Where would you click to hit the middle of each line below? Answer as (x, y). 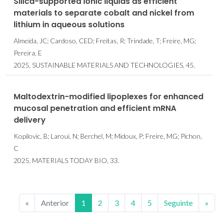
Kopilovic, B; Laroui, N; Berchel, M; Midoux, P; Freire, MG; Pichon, (108, 136)
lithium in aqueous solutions (69, 25)
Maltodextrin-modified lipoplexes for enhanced (109, 97)
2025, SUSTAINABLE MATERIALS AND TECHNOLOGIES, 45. (104, 65)
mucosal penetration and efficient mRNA (95, 109)
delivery (30, 120)
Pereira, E (28, 53)
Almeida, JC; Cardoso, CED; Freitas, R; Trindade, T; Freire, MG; (105, 41)
